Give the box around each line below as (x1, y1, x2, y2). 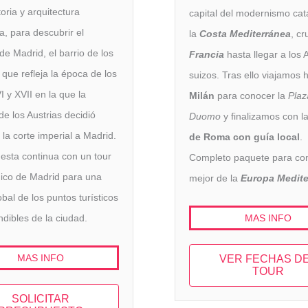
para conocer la (214, 90, 288, 102)
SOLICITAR (11, 292, 69, 305)
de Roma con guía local (189, 131, 300, 143)
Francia (189, 49, 224, 60)
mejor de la (189, 173, 241, 184)
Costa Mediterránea (199, 28, 291, 40)
